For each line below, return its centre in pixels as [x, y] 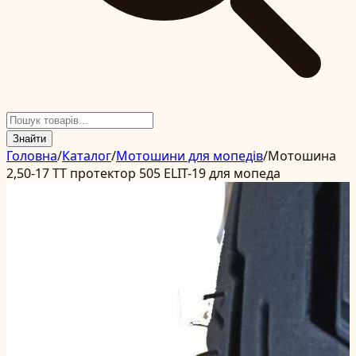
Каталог [87, 156]
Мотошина [302, 156]
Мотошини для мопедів [190, 156]
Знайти [29, 139]
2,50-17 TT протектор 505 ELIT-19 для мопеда [143, 173]
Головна [32, 156]
